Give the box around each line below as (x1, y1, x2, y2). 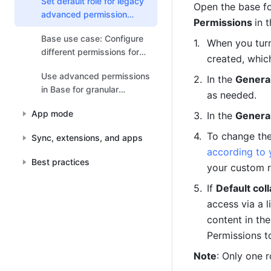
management (41, 97, 93, 108)
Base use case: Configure (41, 33, 143, 44)
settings (41, 22, 74, 33)
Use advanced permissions (41, 71, 150, 81)
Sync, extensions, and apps (31, 132, 143, 143)
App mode (31, 108, 73, 119)
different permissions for (41, 47, 139, 57)
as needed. (207, 89, 256, 101)
